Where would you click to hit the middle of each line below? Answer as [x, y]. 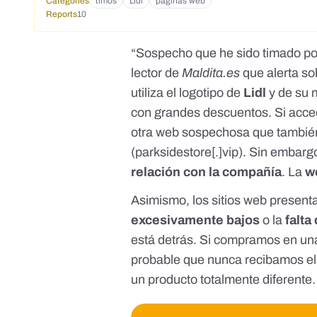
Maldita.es [211, 73]
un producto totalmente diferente [222, 280]
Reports [62, 15]
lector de [157, 73]
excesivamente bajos [196, 220]
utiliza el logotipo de [188, 93]
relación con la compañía [207, 172]
